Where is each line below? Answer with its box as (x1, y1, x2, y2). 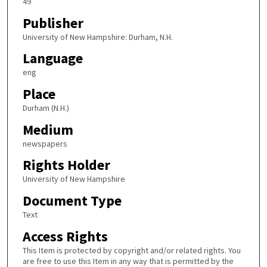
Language (22, 49, 83, 68)
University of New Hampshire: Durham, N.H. (22, 31, 173, 42)
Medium (22, 120, 73, 139)
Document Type (22, 191, 122, 210)
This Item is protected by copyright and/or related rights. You (22, 244, 241, 256)
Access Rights (22, 226, 108, 246)
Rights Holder (22, 156, 110, 175)
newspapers (22, 138, 67, 149)
